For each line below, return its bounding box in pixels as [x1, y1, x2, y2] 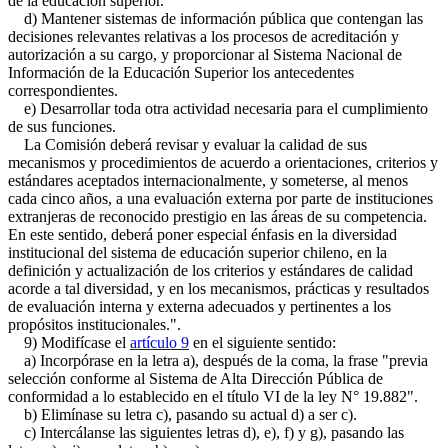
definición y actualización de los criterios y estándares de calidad [8, 262, 413, 279]
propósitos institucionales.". [8, 316, 181, 333]
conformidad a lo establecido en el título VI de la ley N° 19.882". [8, 388, 418, 405]
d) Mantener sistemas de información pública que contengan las [8, 10, 423, 27]
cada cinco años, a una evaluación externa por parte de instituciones [8, 190, 433, 207]
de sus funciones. [8, 118, 116, 135]
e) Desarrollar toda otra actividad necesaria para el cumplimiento [8, 100, 428, 117]
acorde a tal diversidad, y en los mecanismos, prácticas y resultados [8, 280, 429, 297]
